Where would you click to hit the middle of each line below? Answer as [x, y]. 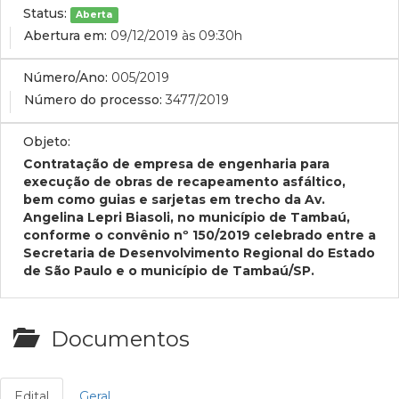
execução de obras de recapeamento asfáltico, [184, 182]
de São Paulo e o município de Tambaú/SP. [169, 271]
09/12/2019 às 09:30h [176, 36]
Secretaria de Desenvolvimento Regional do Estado [199, 253]
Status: [45, 13]
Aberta [94, 15]
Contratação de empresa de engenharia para [176, 164]
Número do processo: [93, 100]
